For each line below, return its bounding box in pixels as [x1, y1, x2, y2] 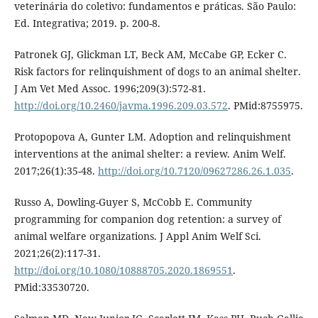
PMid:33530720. [13, 280, 89, 294]
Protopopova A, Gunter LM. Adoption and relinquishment [13, 129, 291, 143]
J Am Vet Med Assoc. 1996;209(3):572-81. [13, 81, 206, 95]
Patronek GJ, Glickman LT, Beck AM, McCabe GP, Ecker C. [13, 47, 287, 61]
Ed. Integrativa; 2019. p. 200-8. [13, 16, 160, 30]
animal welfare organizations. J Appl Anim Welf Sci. [13, 229, 261, 243]
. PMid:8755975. [227, 98, 303, 112]
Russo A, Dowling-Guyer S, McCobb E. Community [13, 194, 252, 209]
